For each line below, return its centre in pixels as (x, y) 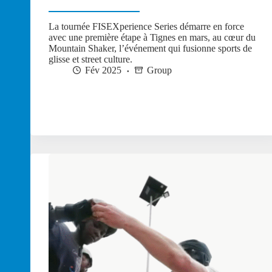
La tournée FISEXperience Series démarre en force (146, 27)
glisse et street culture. (90, 59)
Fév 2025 (103, 70)
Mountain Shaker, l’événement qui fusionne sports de (150, 49)
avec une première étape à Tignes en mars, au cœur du (152, 38)
